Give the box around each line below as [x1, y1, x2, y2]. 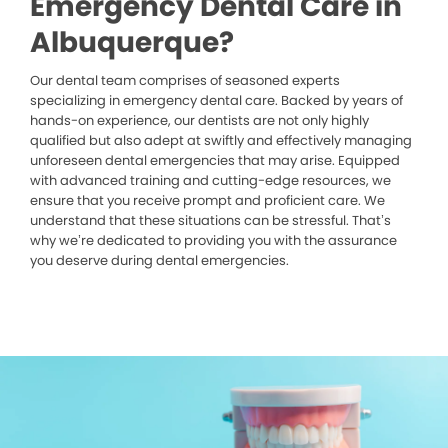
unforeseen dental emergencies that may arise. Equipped [30, 151, 400, 171]
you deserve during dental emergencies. [30, 251, 289, 271]
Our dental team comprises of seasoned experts [30, 71, 340, 91]
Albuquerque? [30, 23, 234, 63]
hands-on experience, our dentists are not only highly [30, 111, 369, 131]
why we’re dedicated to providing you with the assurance [30, 231, 397, 251]
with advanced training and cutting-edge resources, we [30, 171, 391, 191]
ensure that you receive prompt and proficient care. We [30, 191, 385, 211]
